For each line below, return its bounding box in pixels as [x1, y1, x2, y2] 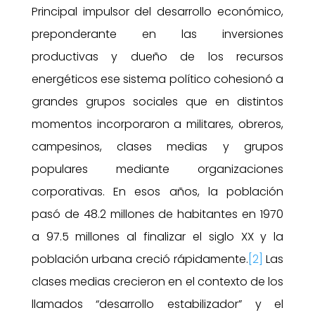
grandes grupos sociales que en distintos [31, 93, 284, 110]
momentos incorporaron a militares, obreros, [31, 115, 284, 132]
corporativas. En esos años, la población [31, 183, 284, 200]
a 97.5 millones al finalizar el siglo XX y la [31, 228, 284, 245]
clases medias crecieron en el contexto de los [31, 273, 284, 290]
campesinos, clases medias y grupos [31, 138, 284, 155]
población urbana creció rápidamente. [31, 250, 248, 267]
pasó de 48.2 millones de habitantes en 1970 [31, 205, 284, 222]
